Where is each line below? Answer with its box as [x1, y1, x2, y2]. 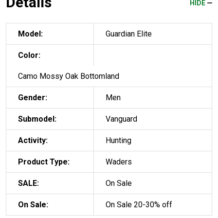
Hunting [106, 136, 131, 145]
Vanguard [106, 114, 137, 124]
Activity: [18, 136, 48, 145]
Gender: [18, 93, 47, 103]
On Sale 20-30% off [106, 200, 172, 210]
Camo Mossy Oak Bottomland [18, 72, 119, 81]
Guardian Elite [106, 29, 152, 39]
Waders [106, 157, 132, 167]
